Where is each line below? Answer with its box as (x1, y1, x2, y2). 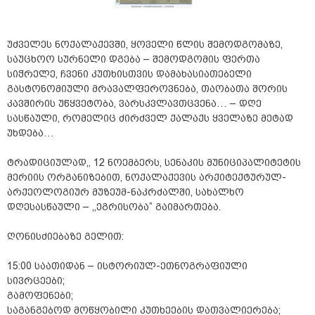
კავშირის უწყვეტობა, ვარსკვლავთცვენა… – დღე (7, 98, 262, 110)
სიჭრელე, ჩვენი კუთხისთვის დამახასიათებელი (7, 68, 252, 80)
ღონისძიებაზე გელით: (7, 231, 124, 243)
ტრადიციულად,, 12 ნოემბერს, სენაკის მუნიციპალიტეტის (7, 157, 301, 169)
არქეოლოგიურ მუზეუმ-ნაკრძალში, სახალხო (7, 186, 244, 198)
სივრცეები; (7, 275, 65, 287)
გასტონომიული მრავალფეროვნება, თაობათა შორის (7, 83, 288, 95)
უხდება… (7, 127, 57, 139)
